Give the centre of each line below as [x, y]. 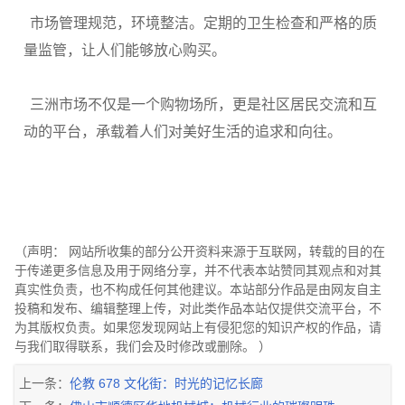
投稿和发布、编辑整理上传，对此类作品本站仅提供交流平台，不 [198, 309]
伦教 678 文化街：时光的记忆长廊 [166, 384]
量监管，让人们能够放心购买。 [125, 51]
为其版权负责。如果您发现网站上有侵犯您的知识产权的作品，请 [198, 328]
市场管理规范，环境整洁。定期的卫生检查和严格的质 [203, 24]
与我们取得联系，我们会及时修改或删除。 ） [143, 347]
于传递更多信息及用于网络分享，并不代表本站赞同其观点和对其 [198, 271]
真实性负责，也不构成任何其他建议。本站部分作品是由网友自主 [198, 290]
